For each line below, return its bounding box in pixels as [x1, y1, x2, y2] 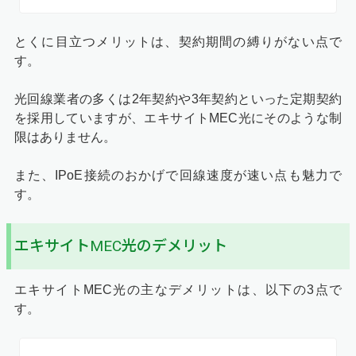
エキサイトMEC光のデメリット [14, 236, 227, 255]
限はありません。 [14, 130, 116, 144]
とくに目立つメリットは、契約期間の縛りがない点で [14, 34, 342, 48]
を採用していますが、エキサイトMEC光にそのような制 [14, 110, 342, 125]
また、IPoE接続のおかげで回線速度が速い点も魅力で [14, 168, 342, 182]
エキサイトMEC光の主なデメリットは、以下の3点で [14, 282, 342, 296]
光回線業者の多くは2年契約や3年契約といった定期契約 [14, 91, 342, 106]
